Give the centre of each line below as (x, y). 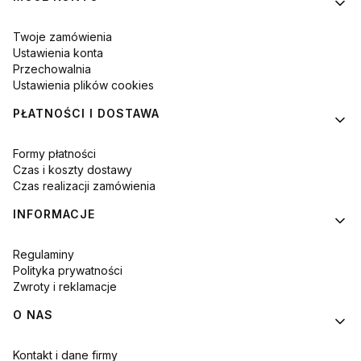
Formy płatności (54, 154)
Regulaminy (44, 255)
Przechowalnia (52, 69)
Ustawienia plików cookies (83, 85)
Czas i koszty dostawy (73, 170)
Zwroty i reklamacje (65, 287)
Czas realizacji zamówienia (84, 186)
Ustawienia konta (58, 53)
